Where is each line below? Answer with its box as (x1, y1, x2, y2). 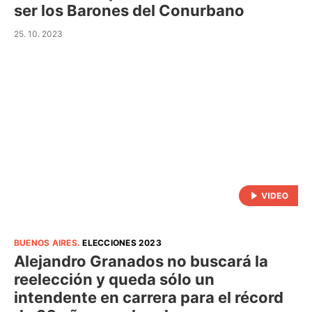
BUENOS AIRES (14, 237, 77, 248)
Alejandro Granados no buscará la (14, 251, 268, 270)
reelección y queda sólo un (14, 270, 214, 288)
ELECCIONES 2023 (82, 237, 162, 248)
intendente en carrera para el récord (14, 288, 283, 306)
